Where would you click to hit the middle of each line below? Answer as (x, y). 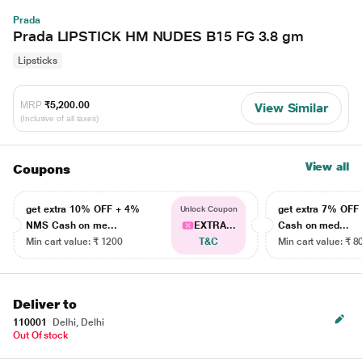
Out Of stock (41, 335)
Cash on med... (314, 225)
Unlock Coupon (208, 209)
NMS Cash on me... (72, 225)
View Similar (291, 108)
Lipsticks (38, 61)
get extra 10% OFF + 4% (83, 209)
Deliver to (45, 304)
